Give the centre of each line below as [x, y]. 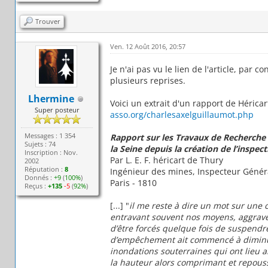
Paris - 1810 [133, 183]
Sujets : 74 [40, 144]
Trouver [48, 22]
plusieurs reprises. [147, 81]
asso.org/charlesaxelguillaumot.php [182, 115]
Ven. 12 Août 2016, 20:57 [147, 47]
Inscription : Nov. [51, 153]
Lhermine [51, 99]
